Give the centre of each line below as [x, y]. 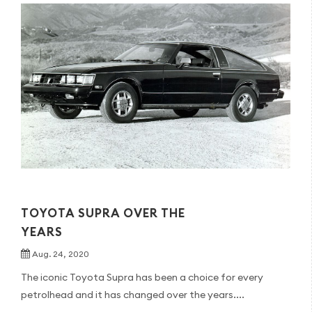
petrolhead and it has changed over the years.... [133, 294]
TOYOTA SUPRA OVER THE [103, 213]
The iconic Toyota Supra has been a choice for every [142, 277]
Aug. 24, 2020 [61, 253]
